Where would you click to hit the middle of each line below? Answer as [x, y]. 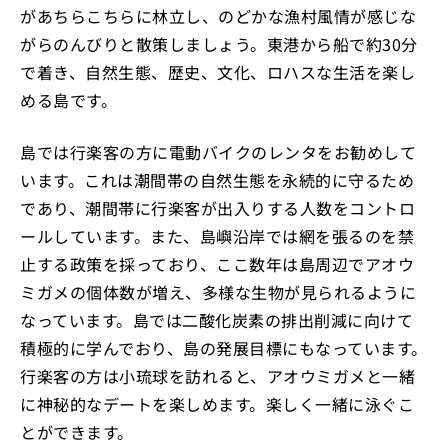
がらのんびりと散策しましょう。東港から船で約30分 [219, 44]
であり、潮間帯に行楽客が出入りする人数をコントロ [217, 208]
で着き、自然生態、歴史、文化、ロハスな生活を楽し [217, 72]
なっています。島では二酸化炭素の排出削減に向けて [216, 320]
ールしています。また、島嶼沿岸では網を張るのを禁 [217, 236]
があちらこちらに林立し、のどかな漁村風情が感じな [218, 16]
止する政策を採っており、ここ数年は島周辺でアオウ [217, 264]
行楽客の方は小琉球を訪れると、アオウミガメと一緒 [217, 376]
